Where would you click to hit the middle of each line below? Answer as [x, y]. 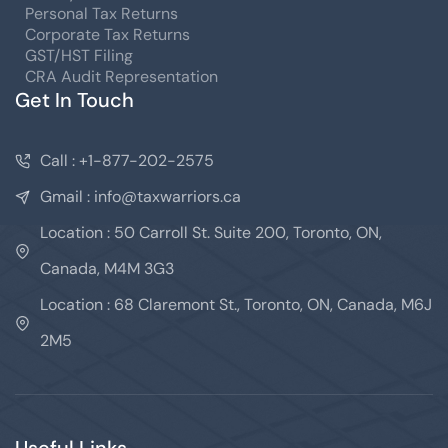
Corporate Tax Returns [107, 35]
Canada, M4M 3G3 [107, 269]
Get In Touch [74, 100]
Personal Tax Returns [101, 14]
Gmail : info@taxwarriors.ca [140, 197]
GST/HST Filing [79, 56]
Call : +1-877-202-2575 [127, 161]
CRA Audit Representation [121, 77]
